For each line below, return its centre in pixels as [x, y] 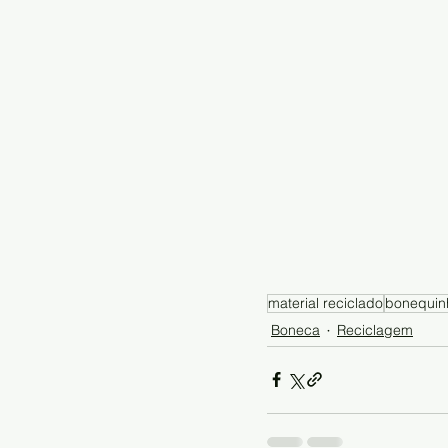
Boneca [295, 330]
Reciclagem [375, 330]
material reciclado [325, 302]
